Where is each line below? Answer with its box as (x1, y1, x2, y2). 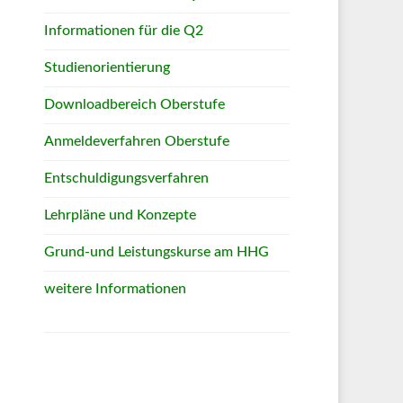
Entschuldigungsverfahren (44, 171, 209, 185)
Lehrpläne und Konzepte (44, 208, 196, 222)
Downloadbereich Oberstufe (44, 97, 225, 112)
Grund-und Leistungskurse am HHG (44, 245, 269, 259)
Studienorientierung (44, 60, 170, 75)
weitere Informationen (44, 282, 186, 296)
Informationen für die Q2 (44, 23, 203, 38)
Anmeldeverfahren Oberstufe (44, 134, 229, 148)
